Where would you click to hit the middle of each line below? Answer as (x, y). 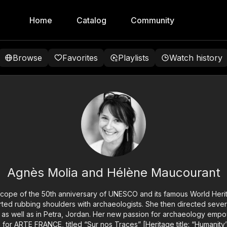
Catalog (91, 20)
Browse (27, 58)
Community (153, 20)
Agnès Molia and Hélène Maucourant (113, 173)
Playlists (134, 58)
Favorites (80, 58)
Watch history (196, 58)
